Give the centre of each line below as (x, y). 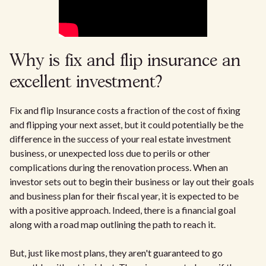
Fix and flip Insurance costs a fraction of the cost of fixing (125, 110)
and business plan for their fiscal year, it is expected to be (124, 196)
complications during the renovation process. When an (119, 167)
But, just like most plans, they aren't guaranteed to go (116, 253)
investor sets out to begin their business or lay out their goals (132, 182)
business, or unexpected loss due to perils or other (110, 153)
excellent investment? (86, 83)
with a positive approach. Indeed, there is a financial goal (123, 210)
